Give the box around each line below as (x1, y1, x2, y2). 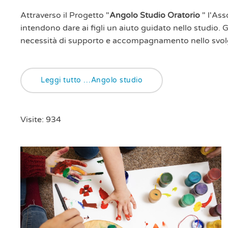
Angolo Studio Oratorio (109, 10, 200, 21)
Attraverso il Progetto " (20, 10, 109, 21)
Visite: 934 (20, 115, 61, 125)
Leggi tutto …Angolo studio (41, 76, 142, 85)
